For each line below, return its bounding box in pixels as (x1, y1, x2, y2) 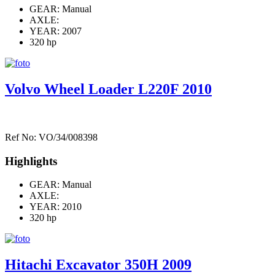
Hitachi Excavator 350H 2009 (5, 257, 192, 273)
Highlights (5, 154, 57, 168)
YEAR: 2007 (29, 26, 82, 37)
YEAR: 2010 (29, 201, 82, 212)
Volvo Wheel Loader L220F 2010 (5, 81, 212, 97)
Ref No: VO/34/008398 (5, 131, 98, 142)
